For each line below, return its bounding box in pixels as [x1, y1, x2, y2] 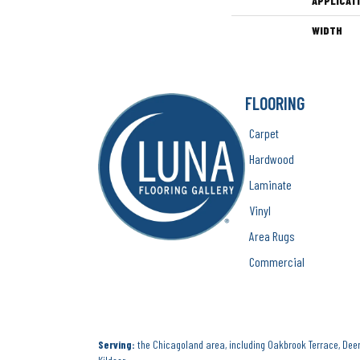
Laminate [249, 177, 292, 192]
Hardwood [249, 151, 295, 166]
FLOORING [245, 92, 305, 113]
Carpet [249, 125, 280, 141]
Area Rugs [249, 228, 296, 243]
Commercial [249, 254, 305, 269]
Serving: [98, 337, 135, 351]
